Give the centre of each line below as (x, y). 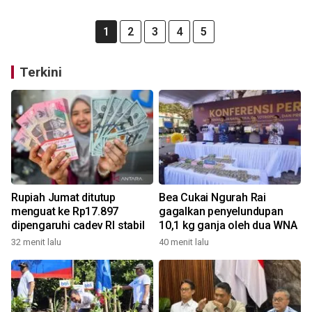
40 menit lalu (184, 242)
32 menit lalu (36, 242)
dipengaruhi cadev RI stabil (78, 225)
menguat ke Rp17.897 (65, 211)
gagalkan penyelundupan (221, 211)
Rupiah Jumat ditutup (63, 197)
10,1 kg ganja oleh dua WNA (228, 225)
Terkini (41, 72)
